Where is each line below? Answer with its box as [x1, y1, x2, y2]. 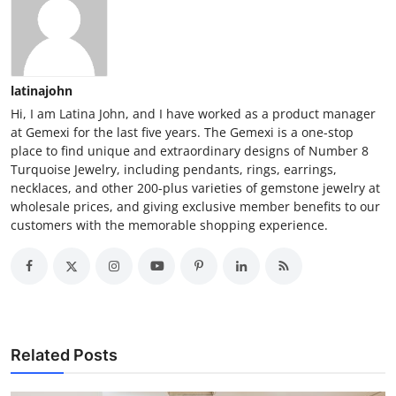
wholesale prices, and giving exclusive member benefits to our [11, 197, 380, 215]
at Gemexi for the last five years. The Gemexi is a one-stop [11, 123, 354, 141]
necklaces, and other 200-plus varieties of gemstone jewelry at [11, 179, 380, 196]
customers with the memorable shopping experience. [11, 216, 328, 233]
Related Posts [11, 345, 118, 364]
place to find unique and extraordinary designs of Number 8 [11, 141, 369, 159]
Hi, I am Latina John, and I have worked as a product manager [11, 104, 376, 122]
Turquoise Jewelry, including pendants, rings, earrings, [11, 160, 337, 178]
